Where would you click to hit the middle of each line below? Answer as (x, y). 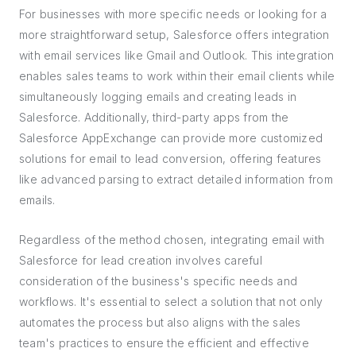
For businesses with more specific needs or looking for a (173, 14)
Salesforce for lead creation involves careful (141, 260)
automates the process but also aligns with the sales (160, 322)
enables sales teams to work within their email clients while (177, 76)
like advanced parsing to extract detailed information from (176, 179)
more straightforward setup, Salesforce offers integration (174, 35)
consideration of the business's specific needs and (158, 281)
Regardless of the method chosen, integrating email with (172, 240)
